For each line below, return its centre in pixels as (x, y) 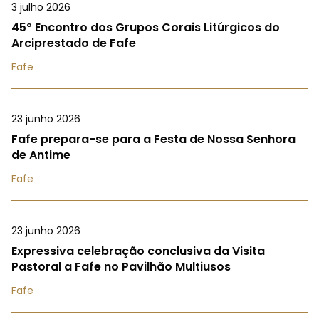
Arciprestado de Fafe (74, 43)
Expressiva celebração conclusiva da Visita (138, 251)
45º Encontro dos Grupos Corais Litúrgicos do (146, 27)
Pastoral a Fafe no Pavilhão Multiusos (121, 266)
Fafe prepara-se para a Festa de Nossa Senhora (153, 139)
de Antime (41, 155)
